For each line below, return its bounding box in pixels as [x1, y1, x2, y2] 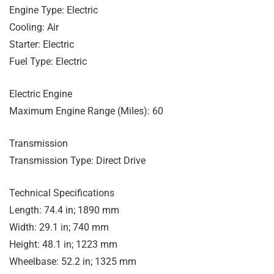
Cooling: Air [9, 21, 59, 33]
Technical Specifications [9, 187, 114, 199]
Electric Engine [9, 87, 72, 100]
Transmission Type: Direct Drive [9, 154, 146, 166]
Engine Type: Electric [9, 4, 98, 16]
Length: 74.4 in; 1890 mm [9, 204, 119, 216]
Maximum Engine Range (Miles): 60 [9, 105, 163, 117]
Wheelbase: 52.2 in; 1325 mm [9, 255, 136, 267]
